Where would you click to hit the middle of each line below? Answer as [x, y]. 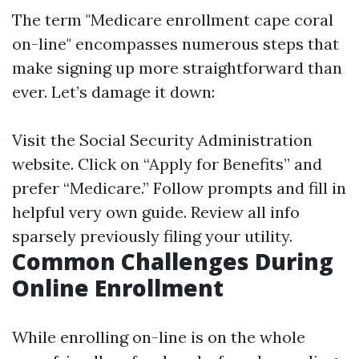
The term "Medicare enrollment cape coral [173, 20]
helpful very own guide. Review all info [156, 212]
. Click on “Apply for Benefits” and [196, 164]
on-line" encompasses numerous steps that [175, 44]
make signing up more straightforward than [177, 68]
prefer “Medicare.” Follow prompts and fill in [179, 188]
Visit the [46, 140]
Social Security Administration [196, 140]
